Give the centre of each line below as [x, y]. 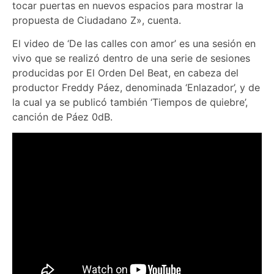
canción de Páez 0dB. [62, 117]
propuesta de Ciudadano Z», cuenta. [97, 20]
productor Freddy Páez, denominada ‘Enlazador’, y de [136, 88]
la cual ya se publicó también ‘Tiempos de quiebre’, [130, 102]
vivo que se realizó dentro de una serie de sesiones [131, 58]
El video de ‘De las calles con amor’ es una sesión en [134, 44]
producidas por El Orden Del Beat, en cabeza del [125, 73]
